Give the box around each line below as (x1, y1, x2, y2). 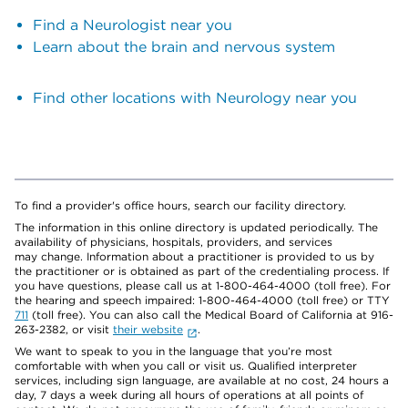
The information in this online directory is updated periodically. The (15, 220, 378, 234)
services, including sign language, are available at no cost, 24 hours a (15, 373, 389, 387)
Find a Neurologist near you (33, 16, 232, 34)
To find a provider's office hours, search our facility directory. (15, 199, 346, 212)
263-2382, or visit (15, 322, 113, 336)
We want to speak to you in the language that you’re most (15, 344, 332, 358)
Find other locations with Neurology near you (33, 89, 357, 107)
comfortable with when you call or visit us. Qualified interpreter (15, 359, 357, 372)
